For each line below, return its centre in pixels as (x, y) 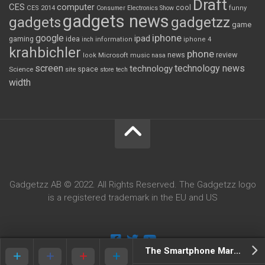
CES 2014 (41, 8)
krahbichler (45, 52)
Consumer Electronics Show (135, 8)
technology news (210, 68)
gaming (21, 39)
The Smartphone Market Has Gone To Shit (237, 251)
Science (21, 69)
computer (76, 7)
